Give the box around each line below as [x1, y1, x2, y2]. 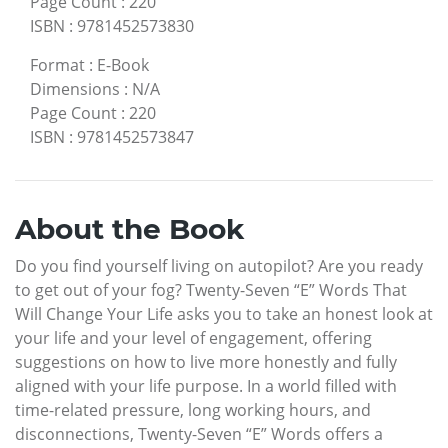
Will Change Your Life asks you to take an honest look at [15, 302, 433, 325]
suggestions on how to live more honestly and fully [15, 350, 397, 373]
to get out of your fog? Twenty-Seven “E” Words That [15, 278, 407, 301]
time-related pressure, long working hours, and [15, 398, 371, 421]
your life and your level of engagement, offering [15, 326, 372, 349]
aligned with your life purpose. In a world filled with [15, 374, 397, 397]
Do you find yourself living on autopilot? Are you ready [15, 254, 423, 277]
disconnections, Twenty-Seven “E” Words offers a [15, 422, 383, 445]
